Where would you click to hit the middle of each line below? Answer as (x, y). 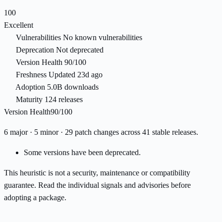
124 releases (64, 100)
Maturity (29, 100)
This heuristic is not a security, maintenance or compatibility (97, 173)
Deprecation (35, 50)
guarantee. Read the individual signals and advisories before (97, 185)
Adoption (30, 87)
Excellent (19, 25)
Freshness (31, 75)
